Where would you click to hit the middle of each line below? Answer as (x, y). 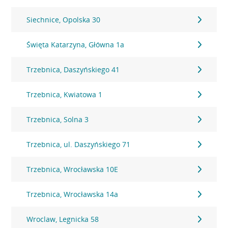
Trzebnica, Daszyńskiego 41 (73, 69)
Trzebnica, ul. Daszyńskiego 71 (79, 144)
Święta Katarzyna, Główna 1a (76, 45)
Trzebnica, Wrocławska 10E (73, 169)
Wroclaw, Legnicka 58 (63, 219)
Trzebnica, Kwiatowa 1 (65, 94)
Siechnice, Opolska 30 (64, 20)
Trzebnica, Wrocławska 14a (73, 194)
